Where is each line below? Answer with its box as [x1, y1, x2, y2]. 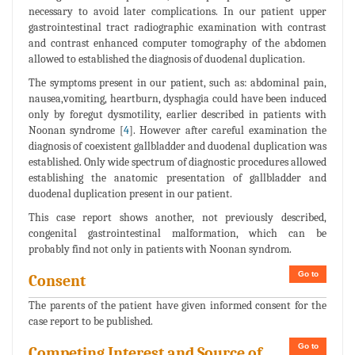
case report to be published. [29, 315, 153, 329]
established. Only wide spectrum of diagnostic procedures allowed [29, 155, 326, 170]
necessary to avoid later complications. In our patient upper [29, 5, 326, 19]
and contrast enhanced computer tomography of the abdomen [29, 36, 326, 51]
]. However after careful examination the [128, 124, 327, 138]
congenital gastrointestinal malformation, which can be [29, 227, 326, 241]
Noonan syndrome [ [29, 124, 124, 138]
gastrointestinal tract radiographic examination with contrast [29, 21, 326, 35]
